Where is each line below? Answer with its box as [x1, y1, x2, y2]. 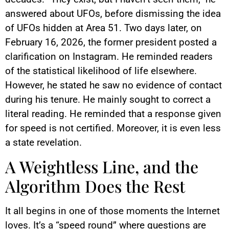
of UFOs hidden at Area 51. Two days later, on [5, 21, 202, 34]
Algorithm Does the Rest [5, 175, 185, 197]
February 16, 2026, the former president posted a [5, 36, 217, 48]
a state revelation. [5, 136, 82, 148]
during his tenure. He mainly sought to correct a [5, 93, 211, 105]
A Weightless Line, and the [5, 155, 198, 178]
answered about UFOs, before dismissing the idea [5, 7, 221, 19]
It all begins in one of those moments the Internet [5, 205, 220, 217]
